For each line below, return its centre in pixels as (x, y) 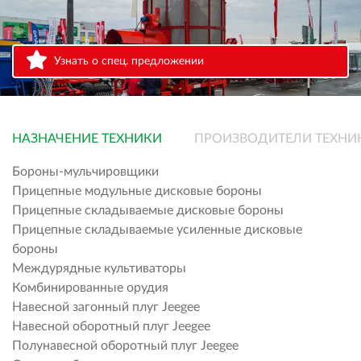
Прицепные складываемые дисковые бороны (148, 211)
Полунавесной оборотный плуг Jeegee (125, 346)
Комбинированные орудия (90, 288)
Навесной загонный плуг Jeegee (106, 307)
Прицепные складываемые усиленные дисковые (157, 230)
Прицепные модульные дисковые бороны (137, 191)
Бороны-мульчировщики (85, 172)
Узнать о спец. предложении (129, 62)
